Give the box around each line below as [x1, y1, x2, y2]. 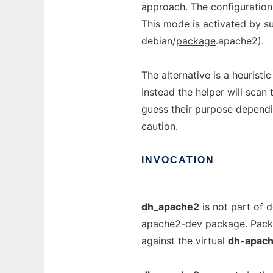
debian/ [141, 35, 176, 47]
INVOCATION [141, 155, 214, 165]
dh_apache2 [141, 200, 199, 213]
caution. [141, 120, 178, 132]
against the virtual [141, 235, 228, 247]
